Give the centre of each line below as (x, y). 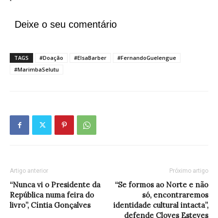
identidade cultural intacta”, (161, 205)
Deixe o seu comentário (66, 25)
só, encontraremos (175, 195)
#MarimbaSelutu (36, 70)
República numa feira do (52, 195)
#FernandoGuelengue (147, 58)
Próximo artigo (189, 171)
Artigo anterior (29, 171)
